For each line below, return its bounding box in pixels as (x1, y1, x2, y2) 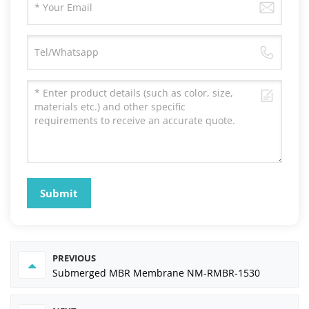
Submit (40, 186, 79, 201)
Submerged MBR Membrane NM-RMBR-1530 (52, 266, 260, 280)
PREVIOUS (52, 252, 96, 265)
